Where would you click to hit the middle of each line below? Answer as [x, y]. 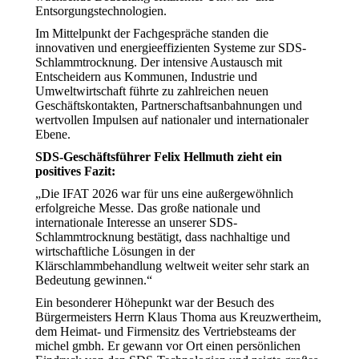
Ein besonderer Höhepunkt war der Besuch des [155, 303]
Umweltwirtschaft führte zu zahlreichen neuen [152, 91]
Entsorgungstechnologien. [101, 11]
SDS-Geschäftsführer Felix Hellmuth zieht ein [159, 157]
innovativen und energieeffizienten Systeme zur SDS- [171, 48]
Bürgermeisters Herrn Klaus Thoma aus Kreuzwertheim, [178, 317]
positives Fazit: [75, 171]
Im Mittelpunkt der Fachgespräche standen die [152, 33]
